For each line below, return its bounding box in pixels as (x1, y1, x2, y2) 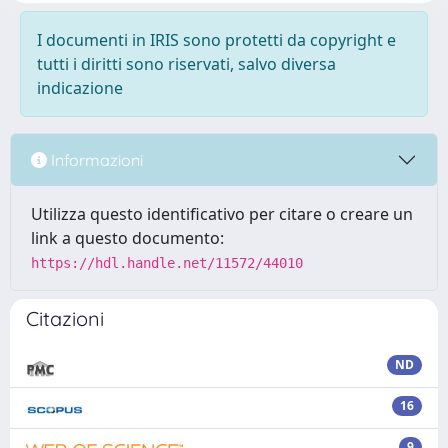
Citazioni (26, 306, 104, 331)
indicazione (37, 77, 123, 99)
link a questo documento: (31, 227, 224, 249)
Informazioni (47, 149, 143, 170)
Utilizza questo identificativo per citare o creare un (31, 203, 413, 225)
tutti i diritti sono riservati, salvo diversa (37, 53, 336, 75)
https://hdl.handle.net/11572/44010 (31, 255, 303, 271)
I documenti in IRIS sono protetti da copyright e (37, 29, 396, 51)
